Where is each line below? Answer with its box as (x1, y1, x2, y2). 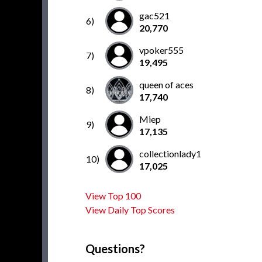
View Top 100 (85, 190, 141, 201)
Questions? (85, 242, 145, 256)
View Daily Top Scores (85, 204, 175, 215)
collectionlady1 (139, 148, 201, 159)
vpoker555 (139, 44, 184, 56)
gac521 (139, 10, 170, 21)
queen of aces (139, 79, 194, 90)
